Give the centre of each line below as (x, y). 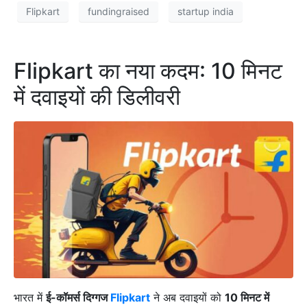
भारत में (30, 298)
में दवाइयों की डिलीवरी (97, 97)
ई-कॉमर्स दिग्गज (78, 298)
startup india (206, 12)
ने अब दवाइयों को (187, 298)
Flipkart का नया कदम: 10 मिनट (148, 71)
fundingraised (119, 12)
